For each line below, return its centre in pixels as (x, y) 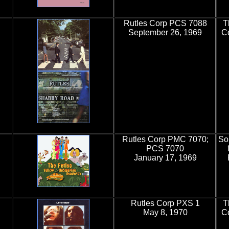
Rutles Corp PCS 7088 (165, 23)
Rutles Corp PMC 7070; (165, 139)
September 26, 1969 (165, 32)
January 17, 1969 (165, 158)
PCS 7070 (165, 148)
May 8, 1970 (165, 212)
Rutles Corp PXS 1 (165, 203)
